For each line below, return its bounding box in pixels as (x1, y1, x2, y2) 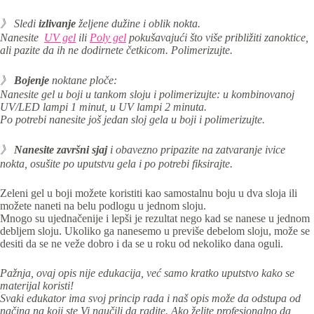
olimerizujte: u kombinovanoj (165, 88, 294, 101)
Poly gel (90, 32, 126, 44)
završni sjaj (57, 144, 110, 156)
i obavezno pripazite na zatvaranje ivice (110, 144, 285, 156)
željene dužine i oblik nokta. (76, 18, 200, 30)
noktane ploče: (49, 74, 117, 87)
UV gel (44, 32, 76, 44)
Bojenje (14, 74, 49, 87)
